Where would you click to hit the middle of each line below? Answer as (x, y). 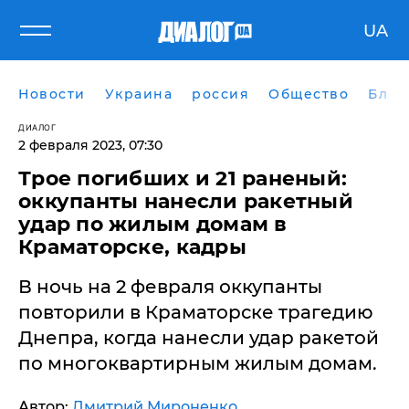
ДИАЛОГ (37, 127)
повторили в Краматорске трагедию (196, 312)
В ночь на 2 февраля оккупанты (170, 287)
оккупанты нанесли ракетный (186, 201)
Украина (138, 94)
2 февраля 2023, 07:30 (90, 145)
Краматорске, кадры (132, 247)
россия (220, 94)
